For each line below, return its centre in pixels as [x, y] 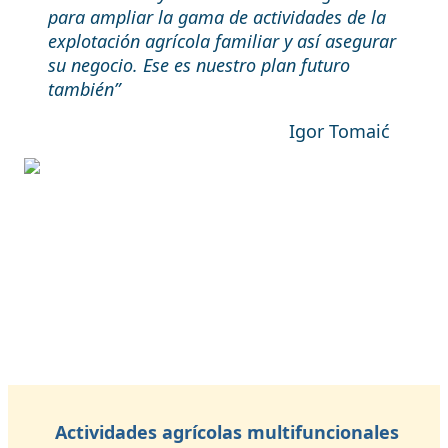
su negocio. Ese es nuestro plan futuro [199, 65]
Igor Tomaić [339, 131]
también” [84, 89]
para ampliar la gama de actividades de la [217, 17]
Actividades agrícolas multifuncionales [226, 432]
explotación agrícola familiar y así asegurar [222, 41]
